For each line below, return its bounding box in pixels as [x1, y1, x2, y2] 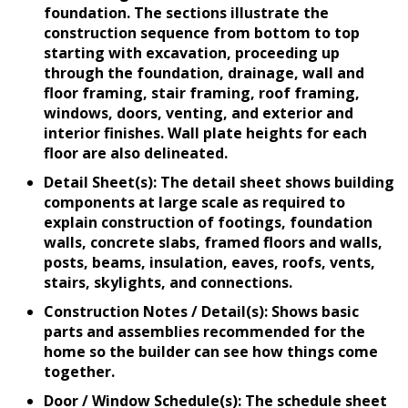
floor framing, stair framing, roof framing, [44, 82, 360, 103]
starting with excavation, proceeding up [44, 42, 340, 63]
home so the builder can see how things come [44, 341, 378, 362]
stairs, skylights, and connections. [44, 271, 292, 292]
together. [44, 361, 115, 382]
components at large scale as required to [44, 191, 345, 212]
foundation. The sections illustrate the [44, 2, 329, 23]
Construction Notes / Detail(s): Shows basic [44, 301, 359, 321]
